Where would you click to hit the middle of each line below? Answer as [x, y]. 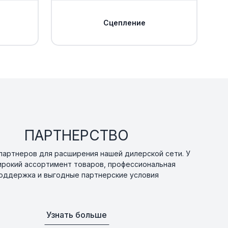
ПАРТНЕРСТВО [77, 136]
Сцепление [124, 22]
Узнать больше [77, 215]
